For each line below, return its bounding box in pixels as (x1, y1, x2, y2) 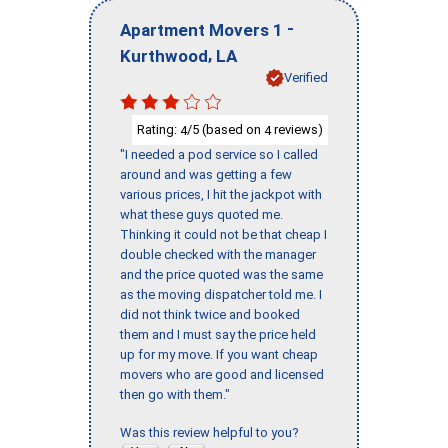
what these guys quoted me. (120, 207, 283, 223)
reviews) (271, 121, 323, 137)
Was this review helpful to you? (120, 425, 305, 441)
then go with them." (120, 387, 230, 403)
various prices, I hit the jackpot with (120, 187, 322, 203)
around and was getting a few (120, 167, 292, 183)
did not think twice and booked (120, 307, 300, 323)
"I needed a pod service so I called (120, 147, 318, 163)
